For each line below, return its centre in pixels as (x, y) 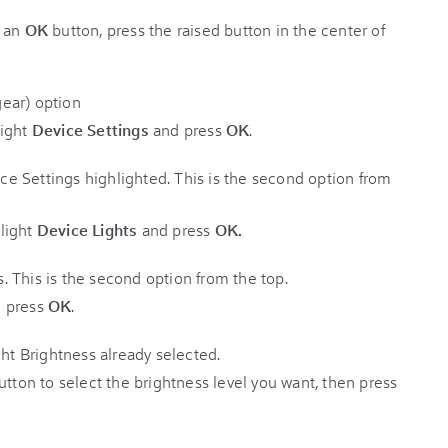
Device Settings (90, 129)
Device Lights (89, 229)
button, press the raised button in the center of (218, 29)
